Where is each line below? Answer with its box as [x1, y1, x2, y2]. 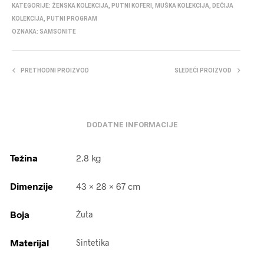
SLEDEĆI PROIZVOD [174, 67, 232, 74]
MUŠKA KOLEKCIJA [155, 2, 209, 9]
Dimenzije [10, 180, 53, 192]
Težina [10, 151, 38, 163]
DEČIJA [212, 2, 233, 9]
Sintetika [76, 237, 109, 247]
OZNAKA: [12, 28, 39, 35]
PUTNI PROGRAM [47, 15, 97, 22]
